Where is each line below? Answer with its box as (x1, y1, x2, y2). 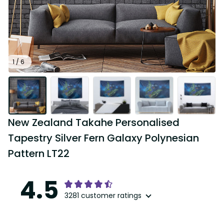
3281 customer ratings (64, 190, 141, 201)
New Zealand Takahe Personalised (8, 115, 179, 130)
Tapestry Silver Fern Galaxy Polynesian (8, 131, 199, 145)
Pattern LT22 (8, 146, 69, 161)
